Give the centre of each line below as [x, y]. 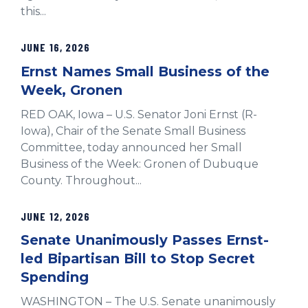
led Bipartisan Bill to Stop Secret [138, 259]
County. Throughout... [81, 180]
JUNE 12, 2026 [56, 216]
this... [33, 12]
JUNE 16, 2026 [56, 47]
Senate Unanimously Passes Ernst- [145, 240]
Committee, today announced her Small [131, 147]
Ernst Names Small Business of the [145, 71]
